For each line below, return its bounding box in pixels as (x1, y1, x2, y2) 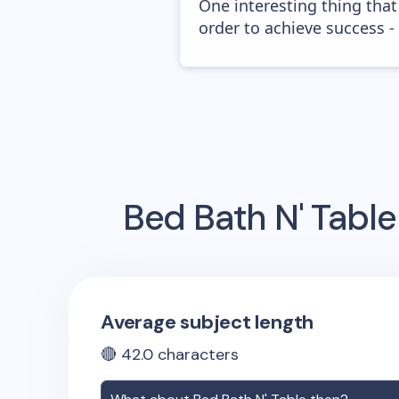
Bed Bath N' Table (122, 194, 396, 240)
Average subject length (101, 309, 314, 335)
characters (153, 344, 239, 365)
